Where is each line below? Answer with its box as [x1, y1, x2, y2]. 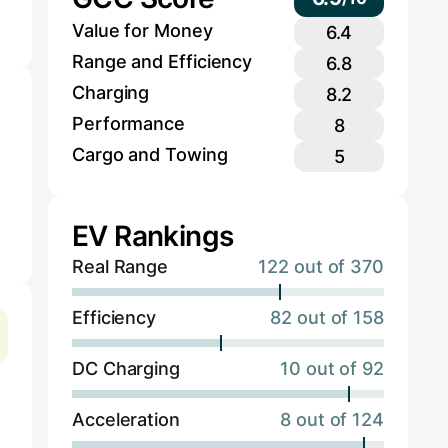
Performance [72, 113, 186, 135]
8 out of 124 [280, 409, 384, 431]
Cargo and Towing [72, 144, 228, 166]
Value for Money [72, 20, 213, 42]
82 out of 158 [270, 307, 384, 329]
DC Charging [72, 358, 181, 380]
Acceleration [72, 409, 180, 431]
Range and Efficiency [72, 51, 253, 73]
